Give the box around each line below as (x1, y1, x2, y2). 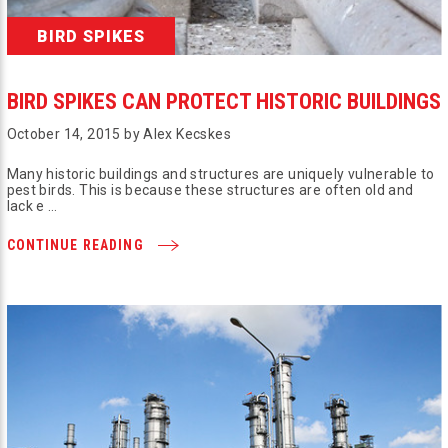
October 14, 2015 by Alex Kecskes (6, 125, 231, 142)
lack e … (6, 197, 58, 214)
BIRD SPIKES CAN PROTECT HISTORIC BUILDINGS (6, 88, 441, 114)
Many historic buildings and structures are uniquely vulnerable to (6, 165, 435, 182)
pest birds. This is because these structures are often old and (6, 181, 414, 198)
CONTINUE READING (6, 236, 148, 253)
